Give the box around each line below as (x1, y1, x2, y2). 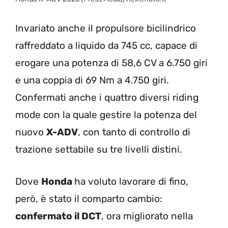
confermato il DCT (15, 210, 101, 222)
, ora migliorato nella (101, 210, 193, 222)
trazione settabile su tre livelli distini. (15, 144, 182, 156)
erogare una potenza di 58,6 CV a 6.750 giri (15, 57, 208, 69)
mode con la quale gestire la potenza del (15, 109, 197, 121)
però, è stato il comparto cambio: (15, 192, 162, 205)
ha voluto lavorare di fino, (74, 175, 188, 187)
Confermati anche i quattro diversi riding (15, 92, 198, 104)
